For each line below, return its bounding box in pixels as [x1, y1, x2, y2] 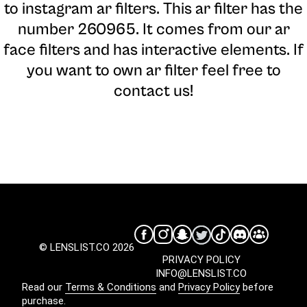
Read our [22, 281, 65, 294]
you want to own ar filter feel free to [26, 61, 281, 81]
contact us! [114, 82, 193, 101]
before [240, 281, 273, 294]
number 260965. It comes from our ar [17, 20, 290, 40]
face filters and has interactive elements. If [3, 40, 304, 60]
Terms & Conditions [65, 281, 156, 294]
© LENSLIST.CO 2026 [38, 241, 134, 254]
